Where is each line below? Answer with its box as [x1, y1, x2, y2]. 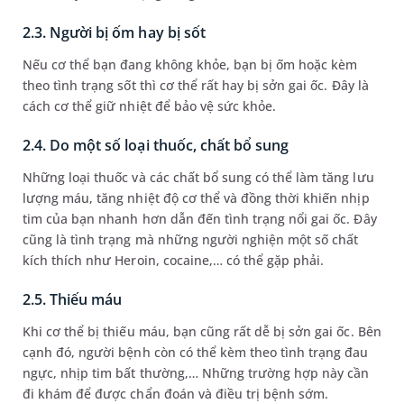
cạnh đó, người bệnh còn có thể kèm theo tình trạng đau [23, 344, 369, 362]
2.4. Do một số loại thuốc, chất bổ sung [23, 135, 289, 156]
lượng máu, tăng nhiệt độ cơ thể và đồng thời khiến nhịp [23, 189, 370, 207]
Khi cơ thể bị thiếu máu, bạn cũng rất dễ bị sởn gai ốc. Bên [23, 323, 381, 341]
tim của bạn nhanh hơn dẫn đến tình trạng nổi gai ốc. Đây [23, 210, 377, 228]
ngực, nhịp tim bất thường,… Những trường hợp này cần [23, 364, 370, 382]
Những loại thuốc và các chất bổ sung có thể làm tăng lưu [23, 169, 374, 187]
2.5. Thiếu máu [23, 289, 123, 310]
